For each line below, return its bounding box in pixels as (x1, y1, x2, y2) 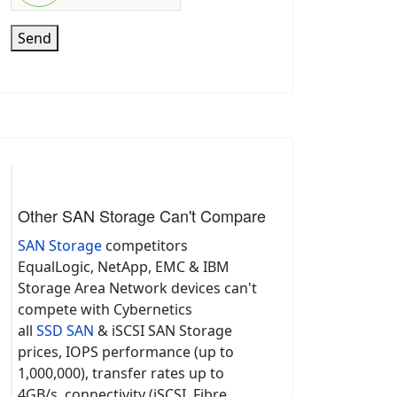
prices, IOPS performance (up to (18, 342, 234, 362)
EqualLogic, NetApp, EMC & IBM (18, 257, 230, 277)
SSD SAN (36, 321, 94, 341)
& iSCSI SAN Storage (94, 321, 232, 341)
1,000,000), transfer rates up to (18, 363, 224, 384)
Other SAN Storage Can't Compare (18, 204, 266, 228)
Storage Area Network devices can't (18, 278, 257, 299)
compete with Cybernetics (18, 300, 192, 320)
